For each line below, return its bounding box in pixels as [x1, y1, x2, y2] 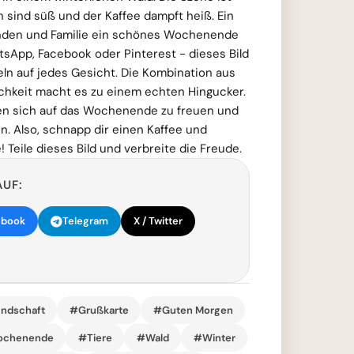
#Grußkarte [69, 303, 129, 317]
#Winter [193, 330, 235, 345]
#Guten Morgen [153, 303, 233, 317]
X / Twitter [134, 214, 183, 228]
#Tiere [77, 330, 112, 345]
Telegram [62, 214, 108, 228]
